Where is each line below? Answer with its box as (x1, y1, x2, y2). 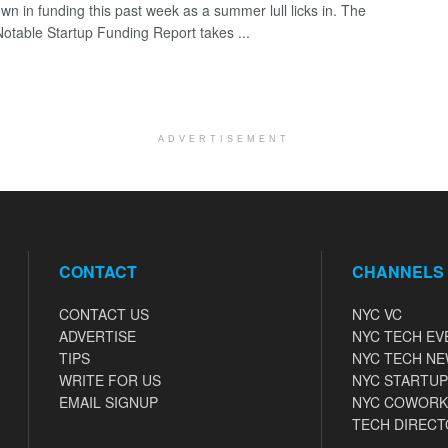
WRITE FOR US (59, 369, 161, 390)
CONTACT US (59, 303, 149, 324)
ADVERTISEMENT (158, 133, 290, 144)
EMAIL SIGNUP (59, 391, 158, 412)
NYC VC (351, 303, 402, 324)
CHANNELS (351, 259, 444, 283)
